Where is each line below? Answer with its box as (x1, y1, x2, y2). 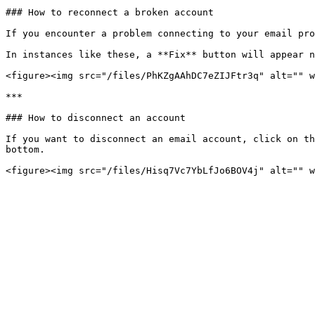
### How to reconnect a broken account (6, 7, 214, 18)
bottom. (6, 144, 45, 155)
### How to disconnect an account (6, 112, 186, 123)
